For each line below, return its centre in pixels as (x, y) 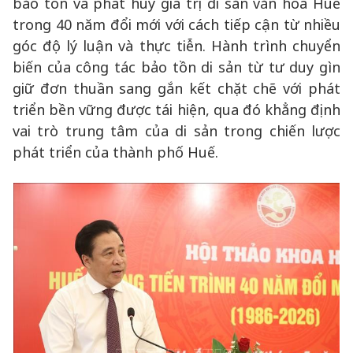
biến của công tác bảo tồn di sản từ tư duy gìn (176, 67)
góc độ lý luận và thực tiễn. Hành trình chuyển (176, 46)
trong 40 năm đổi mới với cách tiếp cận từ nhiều (176, 24)
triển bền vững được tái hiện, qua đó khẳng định (176, 110)
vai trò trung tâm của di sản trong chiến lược (176, 131)
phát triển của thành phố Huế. (115, 152)
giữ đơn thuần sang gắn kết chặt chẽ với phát (176, 88)
